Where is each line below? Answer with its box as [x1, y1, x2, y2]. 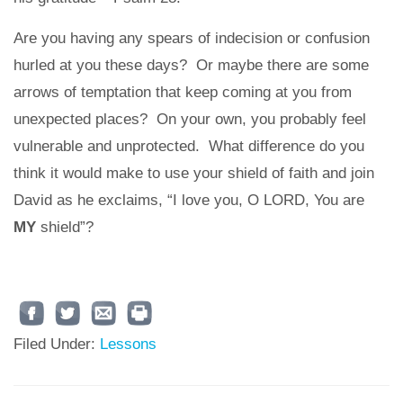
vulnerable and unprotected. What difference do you [13, 137, 364, 155]
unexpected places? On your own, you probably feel [13, 110, 366, 128]
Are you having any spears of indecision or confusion [13, 29, 370, 47]
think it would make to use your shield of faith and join [13, 164, 374, 182]
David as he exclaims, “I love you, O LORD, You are [13, 191, 364, 209]
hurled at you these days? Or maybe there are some [13, 56, 369, 74]
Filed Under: [13, 335, 100, 353]
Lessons [100, 335, 157, 353]
